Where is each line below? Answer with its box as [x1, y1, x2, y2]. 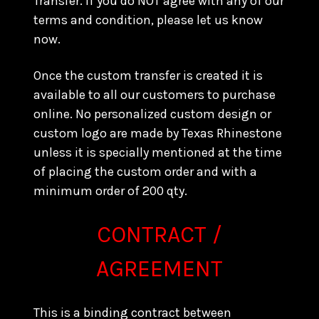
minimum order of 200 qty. [33, 183, 187, 199]
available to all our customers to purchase [33, 87, 276, 103]
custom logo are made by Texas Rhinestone [33, 125, 282, 141]
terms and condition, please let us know [33, 12, 263, 28]
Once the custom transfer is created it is [33, 68, 263, 83]
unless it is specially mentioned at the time [33, 145, 282, 160]
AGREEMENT [96, 256, 223, 282]
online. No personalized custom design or [33, 106, 271, 122]
